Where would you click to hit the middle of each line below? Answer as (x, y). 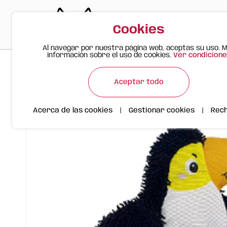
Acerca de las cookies (73, 110)
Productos (79, 68)
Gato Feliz (37, 68)
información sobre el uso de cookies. (110, 55)
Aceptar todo (139, 82)
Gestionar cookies (162, 110)
